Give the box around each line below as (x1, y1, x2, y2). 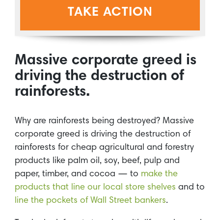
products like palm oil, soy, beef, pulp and (15, 156, 180, 165)
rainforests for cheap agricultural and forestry (15, 143, 194, 152)
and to (176, 183, 205, 192)
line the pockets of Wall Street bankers (15, 196, 166, 205)
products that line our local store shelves (15, 183, 176, 192)
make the (141, 169, 178, 179)
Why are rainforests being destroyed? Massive (15, 116, 194, 126)
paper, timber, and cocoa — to (15, 169, 141, 179)
